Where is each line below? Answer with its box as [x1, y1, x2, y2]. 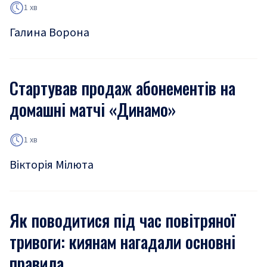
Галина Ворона [10, 24, 89, 41]
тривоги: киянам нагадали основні [10, 229, 235, 254]
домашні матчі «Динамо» [10, 97, 176, 122]
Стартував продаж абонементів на [10, 76, 235, 100]
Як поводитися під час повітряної [10, 208, 235, 232]
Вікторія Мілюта [10, 157, 94, 173]
